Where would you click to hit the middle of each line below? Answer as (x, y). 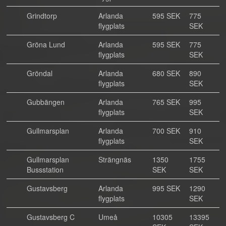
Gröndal (40, 73)
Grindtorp (42, 16)
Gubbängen (46, 102)
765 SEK (166, 102)
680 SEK (166, 73)
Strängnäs (115, 159)
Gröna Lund (46, 44)
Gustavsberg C (51, 217)
